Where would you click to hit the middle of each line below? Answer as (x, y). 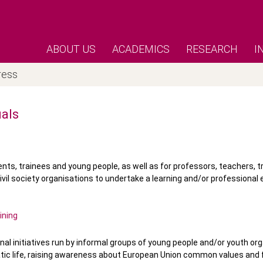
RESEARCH (212, 49)
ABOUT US (71, 49)
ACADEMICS (141, 49)
